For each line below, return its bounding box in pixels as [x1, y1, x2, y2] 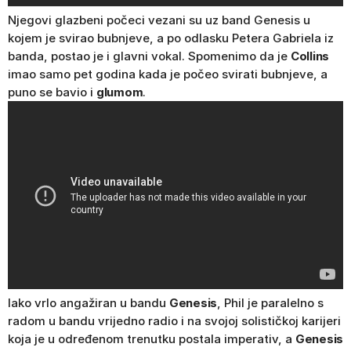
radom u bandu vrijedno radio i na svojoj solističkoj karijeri [8, 313, 341, 329]
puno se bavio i [8, 84, 96, 100]
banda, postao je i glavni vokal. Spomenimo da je [8, 48, 291, 63]
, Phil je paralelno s [216, 295, 324, 311]
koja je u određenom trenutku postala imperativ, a [8, 331, 295, 347]
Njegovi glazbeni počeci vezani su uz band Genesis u [8, 12, 310, 27]
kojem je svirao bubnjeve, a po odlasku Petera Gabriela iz [8, 30, 334, 45]
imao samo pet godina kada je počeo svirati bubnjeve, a [8, 66, 327, 81]
